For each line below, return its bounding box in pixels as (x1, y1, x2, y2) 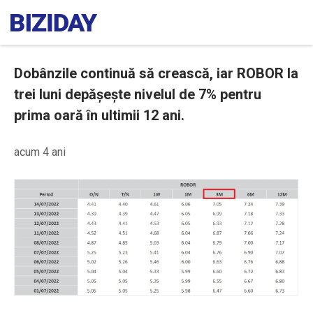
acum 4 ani (14, 145, 66, 159)
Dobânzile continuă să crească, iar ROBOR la (14, 65, 298, 82)
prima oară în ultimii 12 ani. (14, 107, 184, 124)
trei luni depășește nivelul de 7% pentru (14, 86, 261, 103)
